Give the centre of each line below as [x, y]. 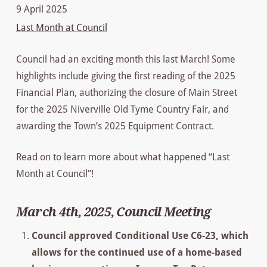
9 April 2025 [41, 9]
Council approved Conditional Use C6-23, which [140, 235]
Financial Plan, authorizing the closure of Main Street [126, 92]
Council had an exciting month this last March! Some [125, 59]
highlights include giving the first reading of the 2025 [125, 76]
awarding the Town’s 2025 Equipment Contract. [115, 126]
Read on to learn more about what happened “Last [122, 157]
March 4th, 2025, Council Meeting [113, 212]
